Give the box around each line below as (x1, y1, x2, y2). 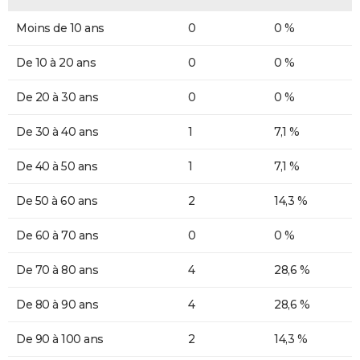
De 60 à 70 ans (16, 227, 98, 243)
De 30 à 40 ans (16, 124, 98, 139)
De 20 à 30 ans (16, 89, 98, 104)
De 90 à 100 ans (16, 331, 104, 346)
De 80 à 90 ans (16, 297, 98, 312)
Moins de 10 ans (16, 20, 104, 35)
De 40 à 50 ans (16, 158, 97, 174)
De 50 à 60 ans (16, 193, 97, 208)
